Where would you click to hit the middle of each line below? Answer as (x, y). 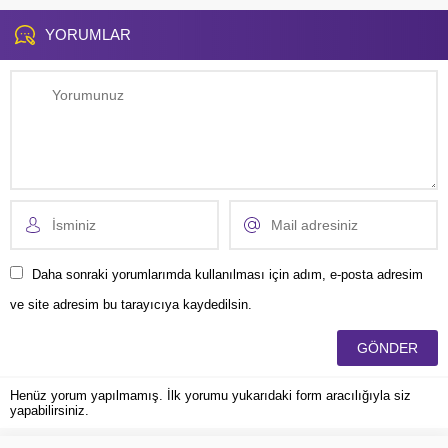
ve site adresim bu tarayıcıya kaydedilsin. (131, 305)
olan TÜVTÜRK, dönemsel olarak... (112, 17)
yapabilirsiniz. (49, 411)
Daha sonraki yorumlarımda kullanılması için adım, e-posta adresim (227, 275)
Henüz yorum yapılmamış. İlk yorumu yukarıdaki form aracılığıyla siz (210, 396)
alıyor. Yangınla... (279, 20)
